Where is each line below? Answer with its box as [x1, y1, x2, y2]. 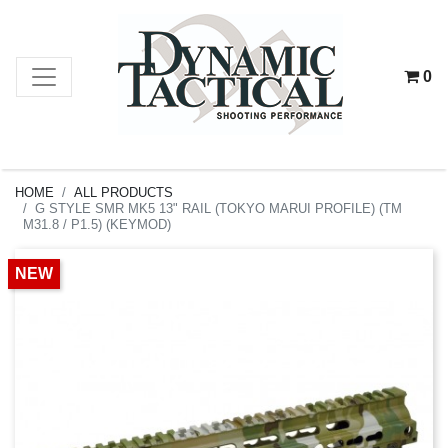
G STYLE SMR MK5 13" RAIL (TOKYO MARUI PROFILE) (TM [35, 201, 402, 216]
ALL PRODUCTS [74, 185, 173, 200]
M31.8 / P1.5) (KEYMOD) [23, 217, 171, 232]
